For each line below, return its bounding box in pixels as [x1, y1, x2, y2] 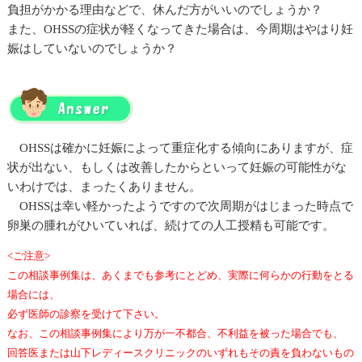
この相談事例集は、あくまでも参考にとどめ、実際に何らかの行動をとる [6, 269, 354, 282]
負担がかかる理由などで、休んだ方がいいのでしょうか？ [6, 2, 322, 16]
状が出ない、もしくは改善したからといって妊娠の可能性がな [6, 160, 347, 174]
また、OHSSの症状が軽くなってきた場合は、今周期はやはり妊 [6, 22, 353, 36]
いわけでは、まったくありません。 [6, 179, 201, 193]
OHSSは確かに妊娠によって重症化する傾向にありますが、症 [6, 141, 353, 154]
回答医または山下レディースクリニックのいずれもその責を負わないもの [6, 347, 354, 360]
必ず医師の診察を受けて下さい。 [6, 308, 165, 321]
